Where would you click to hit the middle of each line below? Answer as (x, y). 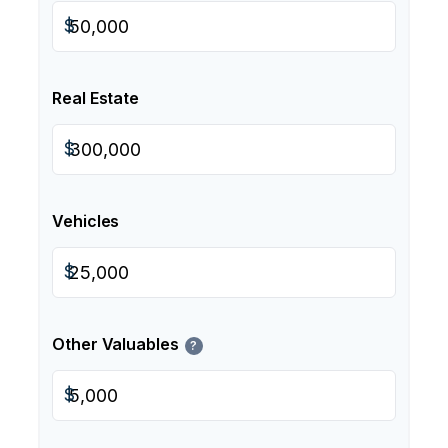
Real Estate (96, 98)
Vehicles (86, 221)
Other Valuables (115, 344)
